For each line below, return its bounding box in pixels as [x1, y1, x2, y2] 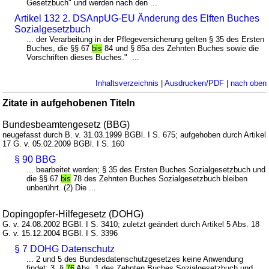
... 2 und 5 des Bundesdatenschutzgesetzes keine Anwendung [26, 255, 244, 264]
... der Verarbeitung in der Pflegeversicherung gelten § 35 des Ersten [26, 35, 265, 44]
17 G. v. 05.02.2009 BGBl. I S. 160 [2, 139, 125, 149]
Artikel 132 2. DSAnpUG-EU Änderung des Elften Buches [14, 13, 260, 24]
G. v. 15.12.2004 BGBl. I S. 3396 [2, 229, 118, 238]
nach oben [230, 79, 267, 88]
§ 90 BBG [14, 154, 56, 165]
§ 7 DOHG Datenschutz [14, 244, 115, 255]
